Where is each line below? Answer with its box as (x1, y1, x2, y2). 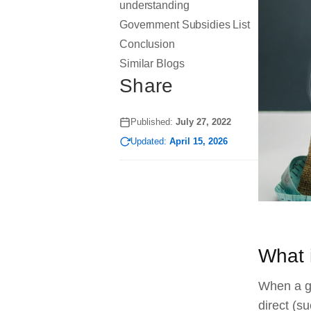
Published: (131, 117, 176, 127)
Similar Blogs (119, 58, 185, 69)
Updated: (131, 136, 169, 146)
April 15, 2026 (169, 136, 228, 146)
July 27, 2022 (176, 117, 231, 127)
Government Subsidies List (119, 19, 250, 31)
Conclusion (119, 38, 175, 50)
